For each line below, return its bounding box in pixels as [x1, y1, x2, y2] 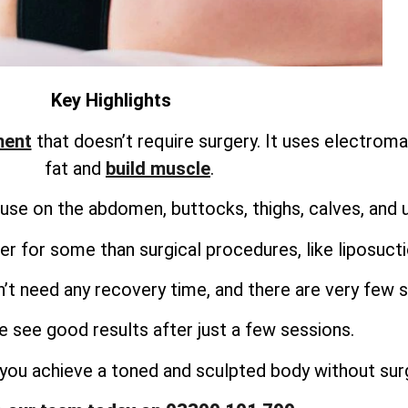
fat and [45, 157, 106, 179]
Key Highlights [51, 89, 171, 112]
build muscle [106, 157, 210, 179]
